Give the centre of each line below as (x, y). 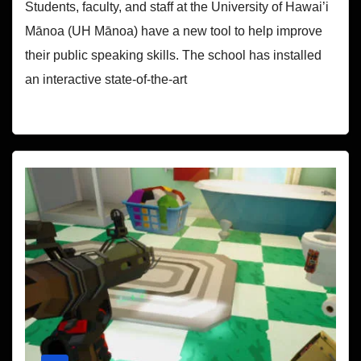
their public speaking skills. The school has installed (173, 56)
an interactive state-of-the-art (106, 80)
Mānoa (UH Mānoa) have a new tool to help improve (174, 31)
